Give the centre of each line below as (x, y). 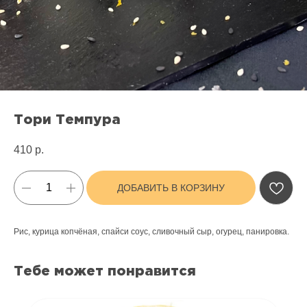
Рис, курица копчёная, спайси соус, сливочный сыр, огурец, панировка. (151, 232)
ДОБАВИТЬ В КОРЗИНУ (171, 188)
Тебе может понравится (105, 272)
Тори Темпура (67, 120)
